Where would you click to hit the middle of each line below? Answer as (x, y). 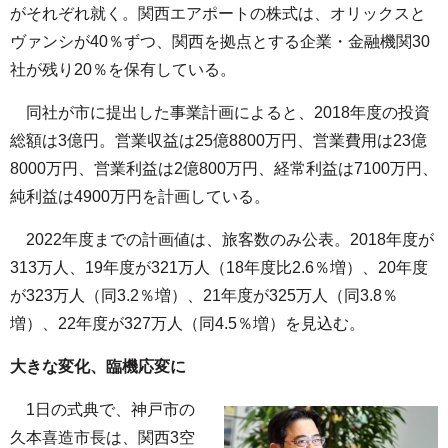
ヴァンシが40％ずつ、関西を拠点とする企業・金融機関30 (220, 42)
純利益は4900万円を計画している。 (140, 197)
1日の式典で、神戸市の (102, 410)
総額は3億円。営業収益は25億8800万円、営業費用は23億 (218, 141)
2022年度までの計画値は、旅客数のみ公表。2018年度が (222, 240)
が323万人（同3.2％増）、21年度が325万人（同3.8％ (204, 296)
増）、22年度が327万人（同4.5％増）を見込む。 (187, 324)
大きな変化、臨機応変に (98, 367)
